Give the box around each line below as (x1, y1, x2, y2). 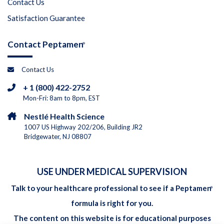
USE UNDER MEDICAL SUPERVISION (37, 166, 187, 177)
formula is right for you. (71, 198, 153, 208)
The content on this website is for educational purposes (13, 213, 211, 223)
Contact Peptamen (7, 39, 83, 50)
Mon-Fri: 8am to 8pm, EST (23, 94, 100, 102)
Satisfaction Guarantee (7, 13, 85, 23)
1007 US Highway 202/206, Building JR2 (24, 122, 142, 131)
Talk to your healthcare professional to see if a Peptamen (10, 183, 211, 193)
